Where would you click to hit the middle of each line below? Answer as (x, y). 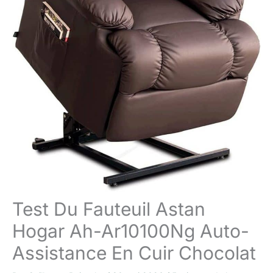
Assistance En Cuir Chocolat (134, 253)
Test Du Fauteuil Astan (109, 209)
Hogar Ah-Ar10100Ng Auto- (131, 231)
